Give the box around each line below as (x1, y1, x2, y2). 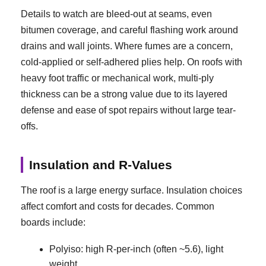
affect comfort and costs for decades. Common (21, 201, 214, 212)
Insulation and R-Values (29, 157, 172, 172)
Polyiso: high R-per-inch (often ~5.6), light (49, 244, 223, 255)
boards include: (21, 217, 85, 228)
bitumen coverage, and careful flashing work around (21, 25, 238, 36)
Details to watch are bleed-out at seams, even (21, 9, 212, 20)
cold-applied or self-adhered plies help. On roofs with (21, 57, 242, 68)
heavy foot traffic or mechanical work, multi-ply (21, 73, 214, 84)
